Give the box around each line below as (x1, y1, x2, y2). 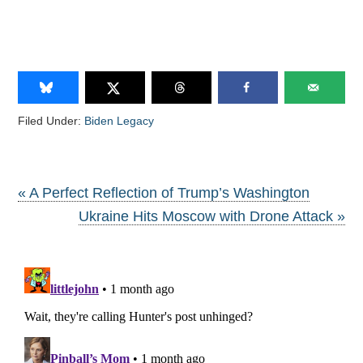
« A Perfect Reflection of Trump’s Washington (18, 184, 310, 201)
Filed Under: (18, 113, 85, 127)
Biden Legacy (84, 113, 155, 127)
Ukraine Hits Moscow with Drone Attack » (78, 207, 345, 224)
